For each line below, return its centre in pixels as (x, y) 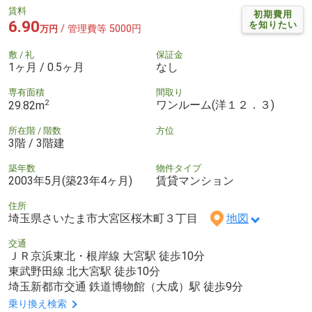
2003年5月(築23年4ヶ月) (70, 181)
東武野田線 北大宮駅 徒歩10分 (84, 272)
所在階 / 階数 (35, 131)
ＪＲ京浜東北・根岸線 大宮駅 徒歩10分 (107, 256)
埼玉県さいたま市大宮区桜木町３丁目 (109, 219)
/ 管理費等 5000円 (100, 29)
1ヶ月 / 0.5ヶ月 (46, 67)
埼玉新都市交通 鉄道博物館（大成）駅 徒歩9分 (126, 287)
